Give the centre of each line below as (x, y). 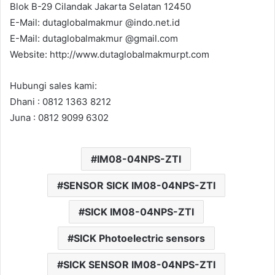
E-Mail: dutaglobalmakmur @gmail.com (94, 38)
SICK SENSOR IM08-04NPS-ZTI (139, 264)
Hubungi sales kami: (53, 85)
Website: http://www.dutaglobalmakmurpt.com (110, 54)
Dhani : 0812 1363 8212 (60, 101)
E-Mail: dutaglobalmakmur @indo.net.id (95, 22)
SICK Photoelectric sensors (139, 238)
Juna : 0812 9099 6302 (59, 117)
